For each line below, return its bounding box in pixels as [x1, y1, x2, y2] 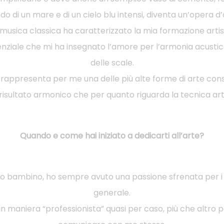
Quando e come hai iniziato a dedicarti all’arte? [20, 129, 204, 141]
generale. [93, 186, 130, 198]
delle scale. [90, 56, 134, 68]
